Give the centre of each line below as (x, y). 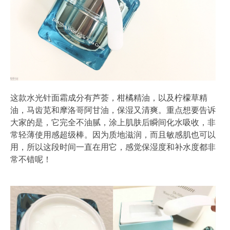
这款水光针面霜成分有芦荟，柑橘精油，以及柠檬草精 (109, 98)
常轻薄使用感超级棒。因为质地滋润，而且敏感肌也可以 (113, 135)
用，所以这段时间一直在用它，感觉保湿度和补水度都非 (113, 147)
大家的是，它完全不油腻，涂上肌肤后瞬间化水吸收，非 (113, 123)
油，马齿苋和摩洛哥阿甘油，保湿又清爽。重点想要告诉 (113, 110)
